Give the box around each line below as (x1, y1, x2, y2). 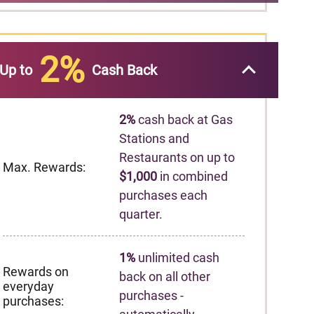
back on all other (119, 269, 211, 284)
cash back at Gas (135, 112, 233, 127)
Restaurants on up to (119, 150, 235, 165)
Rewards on (3, 264, 69, 279)
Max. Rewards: (3, 159, 86, 175)
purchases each (119, 188, 208, 203)
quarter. (119, 207, 163, 221)
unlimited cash (135, 250, 220, 265)
